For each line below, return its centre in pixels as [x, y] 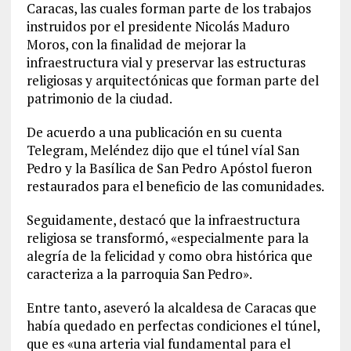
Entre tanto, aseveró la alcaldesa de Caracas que [171, 308]
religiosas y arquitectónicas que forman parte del [172, 81]
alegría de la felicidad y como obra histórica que [169, 256]
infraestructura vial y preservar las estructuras [166, 63]
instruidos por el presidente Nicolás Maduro [158, 27]
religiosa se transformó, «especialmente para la [167, 238]
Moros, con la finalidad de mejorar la [136, 45]
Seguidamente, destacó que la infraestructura [163, 220]
